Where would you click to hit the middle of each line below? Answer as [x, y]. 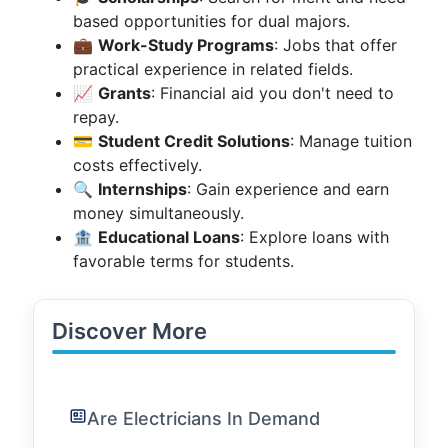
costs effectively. [137, 165]
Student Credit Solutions [194, 141]
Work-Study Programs [186, 45]
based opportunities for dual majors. [211, 21]
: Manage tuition [351, 141]
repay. [96, 117]
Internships [142, 189]
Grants [124, 93]
